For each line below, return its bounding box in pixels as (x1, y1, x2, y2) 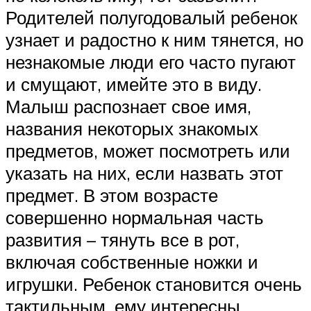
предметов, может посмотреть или (6, 139, 290, 162)
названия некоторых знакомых (6, 117, 258, 140)
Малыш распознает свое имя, (6, 94, 251, 117)
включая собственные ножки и (6, 250, 258, 273)
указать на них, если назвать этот (6, 161, 283, 184)
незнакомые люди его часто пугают (6, 50, 296, 73)
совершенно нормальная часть (6, 205, 264, 228)
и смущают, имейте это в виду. (6, 72, 262, 95)
